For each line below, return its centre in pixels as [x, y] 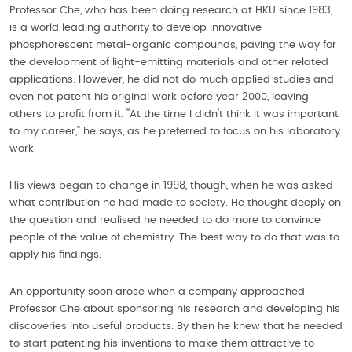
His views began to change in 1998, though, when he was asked [171, 186]
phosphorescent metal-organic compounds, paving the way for [173, 46]
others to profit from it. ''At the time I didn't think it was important [174, 115]
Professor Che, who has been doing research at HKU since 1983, [171, 11]
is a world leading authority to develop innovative [136, 28]
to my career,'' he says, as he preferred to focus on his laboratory [175, 132]
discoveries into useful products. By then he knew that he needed [176, 327]
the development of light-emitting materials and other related [169, 63]
